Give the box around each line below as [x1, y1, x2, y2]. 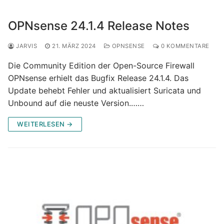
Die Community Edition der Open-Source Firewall [8, 60, 194, 70]
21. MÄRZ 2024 [52, 42, 96, 49]
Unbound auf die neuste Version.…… [8, 97, 144, 108]
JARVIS [14, 42, 37, 49]
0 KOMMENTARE [159, 42, 209, 49]
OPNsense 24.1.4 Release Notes [8, 18, 189, 33]
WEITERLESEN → [17, 119, 73, 128]
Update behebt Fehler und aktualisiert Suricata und [8, 85, 201, 95]
